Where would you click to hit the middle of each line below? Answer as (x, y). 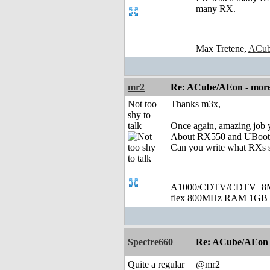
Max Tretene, (222, 49)
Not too (142, 104)
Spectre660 (150, 242)
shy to (139, 115)
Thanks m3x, (196, 104)
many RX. (216, 9)
